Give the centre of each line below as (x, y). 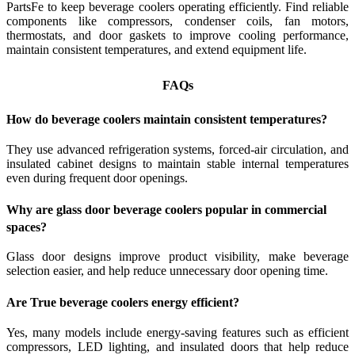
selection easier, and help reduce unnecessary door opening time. (167, 271)
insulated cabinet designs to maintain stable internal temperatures (177, 163)
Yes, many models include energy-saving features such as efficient (177, 332)
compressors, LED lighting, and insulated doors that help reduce (177, 346)
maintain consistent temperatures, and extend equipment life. (157, 50)
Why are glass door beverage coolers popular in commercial (166, 209)
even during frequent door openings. (97, 177)
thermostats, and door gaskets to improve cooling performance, (177, 36)
